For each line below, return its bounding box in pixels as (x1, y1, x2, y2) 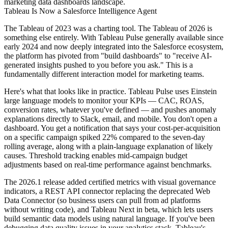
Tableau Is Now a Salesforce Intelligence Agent (4, 7, 157, 15)
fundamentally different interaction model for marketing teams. (4, 70, 204, 78)
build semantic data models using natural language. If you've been (4, 214, 215, 223)
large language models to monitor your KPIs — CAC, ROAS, (4, 96, 204, 105)
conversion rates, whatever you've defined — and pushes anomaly (4, 105, 216, 114)
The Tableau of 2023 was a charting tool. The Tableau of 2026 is (4, 24, 212, 33)
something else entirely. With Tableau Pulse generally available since (4, 33, 223, 42)
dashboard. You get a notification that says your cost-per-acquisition (4, 124, 220, 132)
